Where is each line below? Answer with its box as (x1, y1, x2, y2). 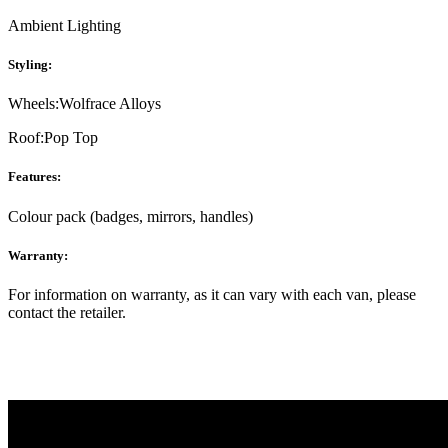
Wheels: (8, 95, 59, 113)
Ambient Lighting (8, 16, 121, 34)
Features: (8, 169, 61, 185)
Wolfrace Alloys (59, 95, 161, 113)
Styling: (8, 57, 52, 73)
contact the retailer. (8, 303, 126, 321)
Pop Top (44, 129, 98, 147)
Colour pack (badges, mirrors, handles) (8, 207, 253, 225)
